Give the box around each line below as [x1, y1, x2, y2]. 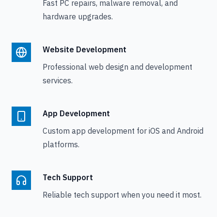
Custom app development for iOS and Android [43, 126, 203, 136]
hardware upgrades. [43, 12, 113, 21]
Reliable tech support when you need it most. [43, 190, 201, 200]
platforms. [43, 139, 79, 149]
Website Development [43, 45, 126, 54]
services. [43, 76, 73, 85]
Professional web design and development [43, 62, 192, 72]
